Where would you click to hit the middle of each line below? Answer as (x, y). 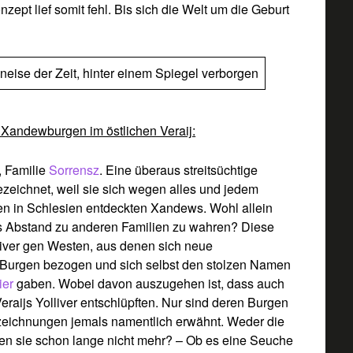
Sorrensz (74, 169)
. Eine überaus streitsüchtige (179, 169)
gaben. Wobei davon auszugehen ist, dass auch (151, 283)
